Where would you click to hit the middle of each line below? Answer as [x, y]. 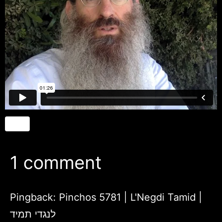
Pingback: [34, 197]
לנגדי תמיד [33, 214]
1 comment [56, 162]
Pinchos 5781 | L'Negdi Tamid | [131, 197]
